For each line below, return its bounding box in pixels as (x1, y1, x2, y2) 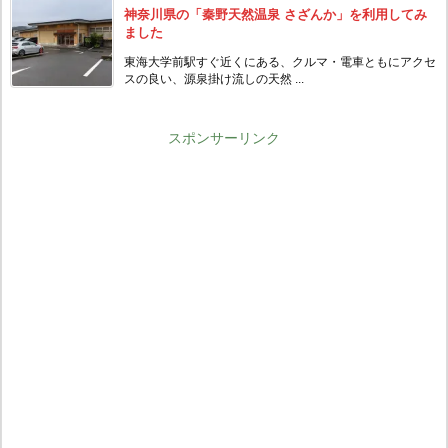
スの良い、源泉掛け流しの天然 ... (124, 71, 304, 86)
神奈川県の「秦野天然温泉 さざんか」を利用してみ (124, 6, 427, 22)
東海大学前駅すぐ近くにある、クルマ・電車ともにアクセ (124, 54, 436, 69)
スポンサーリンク (168, 129, 280, 146)
